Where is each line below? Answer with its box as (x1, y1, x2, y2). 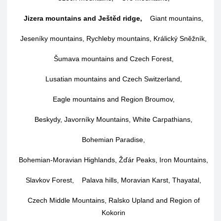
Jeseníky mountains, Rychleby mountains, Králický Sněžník (20, 35, 205, 42)
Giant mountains (150, 14, 201, 22)
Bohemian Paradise (82, 136, 143, 144)
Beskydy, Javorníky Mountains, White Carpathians (35, 115, 190, 123)
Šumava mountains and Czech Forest (53, 55, 172, 63)
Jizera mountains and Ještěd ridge (24, 14, 140, 22)
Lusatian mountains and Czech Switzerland (45, 75, 180, 83)
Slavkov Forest (26, 176, 72, 184)
